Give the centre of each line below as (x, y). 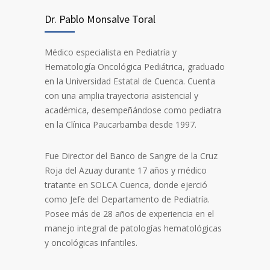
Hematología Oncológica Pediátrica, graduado (135, 66)
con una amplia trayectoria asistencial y (121, 95)
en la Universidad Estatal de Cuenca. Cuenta (130, 81)
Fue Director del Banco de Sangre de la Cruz (131, 155)
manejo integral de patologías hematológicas (133, 228)
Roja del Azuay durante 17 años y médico (126, 170)
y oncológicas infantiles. (91, 242)
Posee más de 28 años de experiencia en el (129, 213)
